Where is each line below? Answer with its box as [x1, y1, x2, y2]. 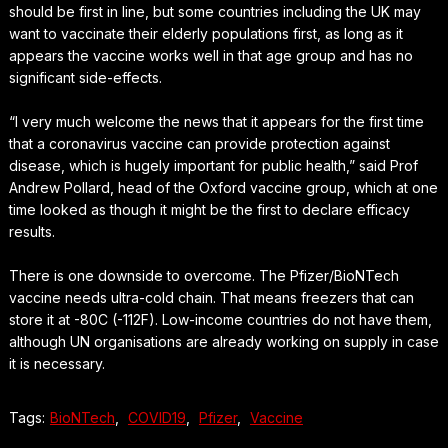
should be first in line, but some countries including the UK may [8, 3, 421, 21]
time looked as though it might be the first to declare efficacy [8, 201, 410, 219]
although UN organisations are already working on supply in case [8, 333, 439, 351]
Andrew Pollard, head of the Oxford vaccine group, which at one [8, 179, 438, 197]
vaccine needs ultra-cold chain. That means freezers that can [8, 289, 414, 307]
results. [8, 223, 55, 241]
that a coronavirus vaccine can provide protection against [8, 135, 390, 153]
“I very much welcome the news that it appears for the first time [8, 113, 424, 131]
